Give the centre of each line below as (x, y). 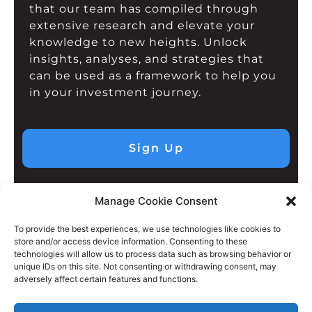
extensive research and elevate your (142, 25)
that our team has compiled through (144, 8)
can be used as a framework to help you (153, 75)
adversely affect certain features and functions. (106, 279)
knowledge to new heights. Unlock (139, 42)
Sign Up (156, 148)
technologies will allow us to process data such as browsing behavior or (153, 254)
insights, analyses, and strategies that (147, 58)
